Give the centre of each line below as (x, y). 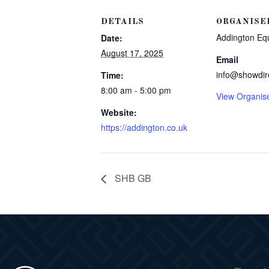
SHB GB (132, 178)
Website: (119, 112)
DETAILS (122, 22)
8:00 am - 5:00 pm (136, 90)
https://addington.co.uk (144, 127)
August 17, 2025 (132, 53)
